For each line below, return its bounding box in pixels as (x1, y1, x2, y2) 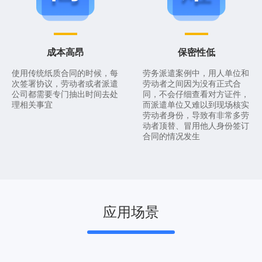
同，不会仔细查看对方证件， (143, 89, 249, 99)
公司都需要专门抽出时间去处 (12, 89, 118, 99)
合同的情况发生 (143, 132, 200, 141)
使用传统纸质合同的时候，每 (12, 68, 118, 78)
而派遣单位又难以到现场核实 (143, 100, 249, 109)
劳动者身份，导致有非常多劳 (143, 111, 249, 120)
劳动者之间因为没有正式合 (143, 79, 241, 88)
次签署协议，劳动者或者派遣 (12, 79, 118, 88)
